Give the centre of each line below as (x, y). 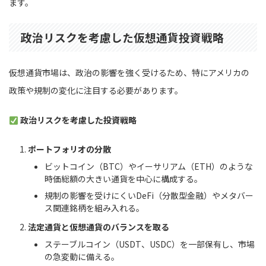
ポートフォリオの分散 (69, 149)
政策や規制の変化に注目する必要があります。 (96, 91)
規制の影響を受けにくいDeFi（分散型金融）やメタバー (149, 196)
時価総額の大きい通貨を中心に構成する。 (123, 179)
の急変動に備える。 (82, 257)
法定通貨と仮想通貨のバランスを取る (99, 227)
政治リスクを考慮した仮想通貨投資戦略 (122, 37)
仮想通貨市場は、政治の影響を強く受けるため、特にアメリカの (129, 73)
